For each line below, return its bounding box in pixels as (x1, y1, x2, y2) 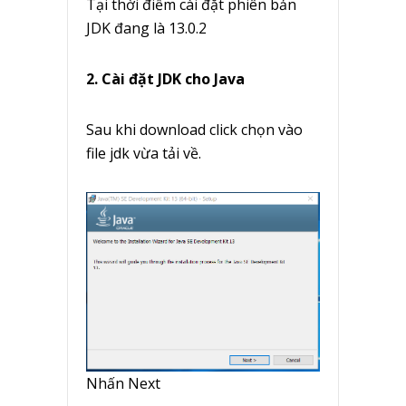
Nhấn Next (86, 372, 160, 393)
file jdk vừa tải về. (86, 143, 201, 164)
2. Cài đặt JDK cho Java (86, 69, 245, 90)
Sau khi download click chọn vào (86, 120, 303, 140)
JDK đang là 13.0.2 (86, 18, 207, 39)
